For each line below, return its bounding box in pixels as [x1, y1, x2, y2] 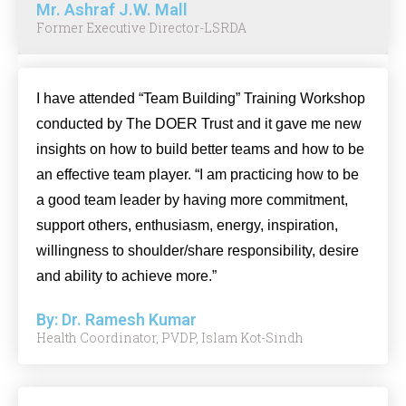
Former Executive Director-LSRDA [36, 19, 246, 36]
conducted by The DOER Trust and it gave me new [36, 116, 362, 131]
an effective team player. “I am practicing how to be [36, 167, 359, 182]
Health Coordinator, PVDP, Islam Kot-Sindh [36, 329, 304, 346]
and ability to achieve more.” [36, 268, 217, 284]
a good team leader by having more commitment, [36, 192, 348, 208]
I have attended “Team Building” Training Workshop [36, 91, 365, 106]
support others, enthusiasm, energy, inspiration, [36, 217, 338, 233]
